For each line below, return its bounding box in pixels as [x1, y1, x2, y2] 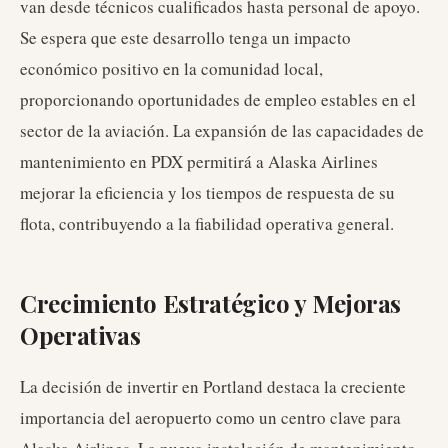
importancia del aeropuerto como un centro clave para [20, 406, 401, 429]
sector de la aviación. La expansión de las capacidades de [20, 119, 424, 142]
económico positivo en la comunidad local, [20, 57, 323, 80]
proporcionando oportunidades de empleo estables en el [20, 88, 416, 111]
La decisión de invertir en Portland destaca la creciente [20, 375, 406, 398]
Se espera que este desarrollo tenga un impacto [20, 26, 351, 49]
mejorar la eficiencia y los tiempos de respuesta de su [20, 181, 395, 204]
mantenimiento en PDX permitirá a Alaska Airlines [20, 150, 378, 173]
